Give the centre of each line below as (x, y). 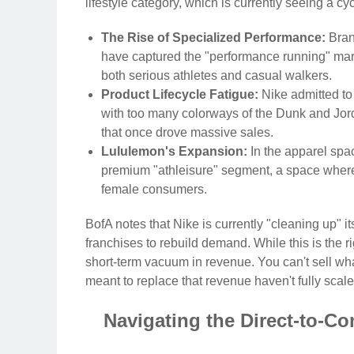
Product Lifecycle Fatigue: (180, 95)
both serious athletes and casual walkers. (217, 76)
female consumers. (154, 190)
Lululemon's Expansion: (174, 152)
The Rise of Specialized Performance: (213, 38)
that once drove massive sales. (187, 133)
